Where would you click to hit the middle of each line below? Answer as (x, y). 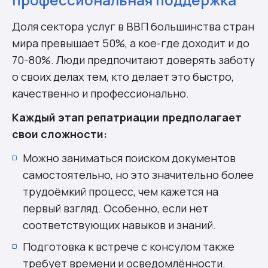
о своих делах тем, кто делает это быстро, (123, 77)
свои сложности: (60, 134)
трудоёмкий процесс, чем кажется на (121, 192)
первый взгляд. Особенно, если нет (115, 208)
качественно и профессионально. (100, 94)
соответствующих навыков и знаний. (119, 225)
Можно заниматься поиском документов (129, 158)
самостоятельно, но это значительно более (138, 175)
